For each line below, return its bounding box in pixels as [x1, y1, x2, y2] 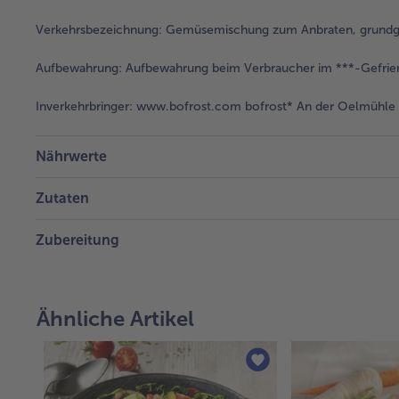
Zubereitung [36, 231, 119, 248]
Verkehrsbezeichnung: [36, 21, 162, 37]
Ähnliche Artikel [37, 305, 194, 331]
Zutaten [36, 189, 89, 207]
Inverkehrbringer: [36, 98, 133, 114]
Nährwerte [36, 147, 107, 165]
